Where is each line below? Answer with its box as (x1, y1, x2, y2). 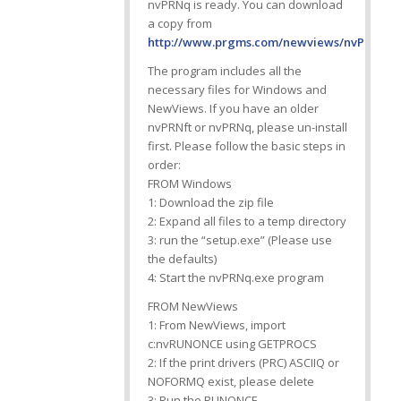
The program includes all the (147, 62, 302, 79)
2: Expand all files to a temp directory (147, 212, 346, 229)
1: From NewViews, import (147, 316, 286, 333)
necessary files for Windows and (147, 81, 327, 98)
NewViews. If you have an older (147, 99, 319, 116)
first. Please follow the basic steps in (147, 137, 346, 154)
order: (147, 156, 181, 173)
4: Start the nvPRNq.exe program (147, 269, 324, 286)
